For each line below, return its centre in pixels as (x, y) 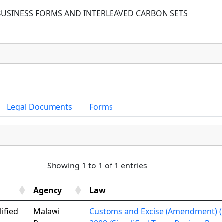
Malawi (47, 211)
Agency (48, 190)
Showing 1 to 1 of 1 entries (97, 166)
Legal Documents (40, 107)
